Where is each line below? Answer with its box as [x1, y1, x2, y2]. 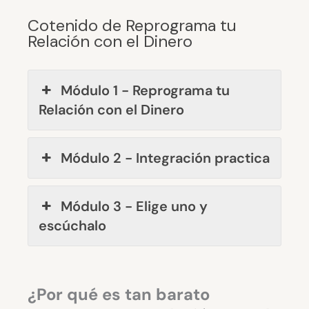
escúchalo [39, 216, 106, 235]
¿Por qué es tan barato [28, 283, 210, 305]
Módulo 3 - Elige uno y [61, 197, 208, 215]
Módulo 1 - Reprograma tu [61, 81, 230, 99]
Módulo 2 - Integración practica [61, 148, 270, 167]
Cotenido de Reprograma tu [28, 14, 237, 36]
